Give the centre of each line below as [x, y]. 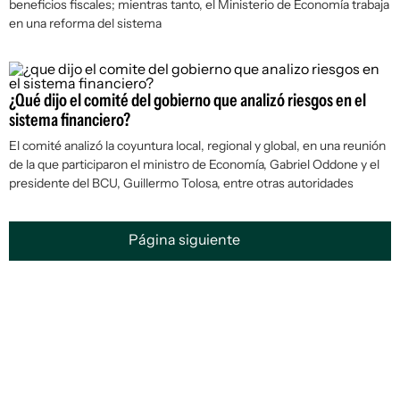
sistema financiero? [70, 120]
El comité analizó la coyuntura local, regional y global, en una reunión [197, 146]
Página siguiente [186, 240]
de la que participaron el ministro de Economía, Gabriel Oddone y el [194, 164]
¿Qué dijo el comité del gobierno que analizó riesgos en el [187, 100]
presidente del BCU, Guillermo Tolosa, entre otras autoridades [181, 183]
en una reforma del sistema [85, 23]
